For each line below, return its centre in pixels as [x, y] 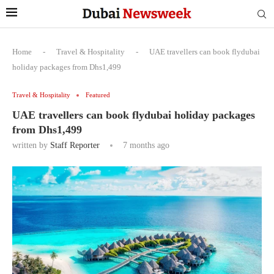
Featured [98, 95]
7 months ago [145, 145]
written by [31, 145]
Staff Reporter [75, 145]
